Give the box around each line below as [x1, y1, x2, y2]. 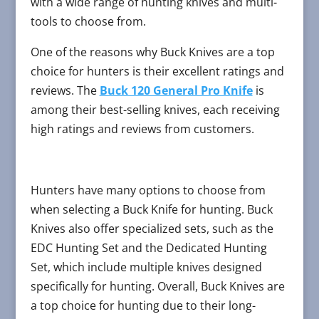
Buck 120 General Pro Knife [99, 83, 253, 99]
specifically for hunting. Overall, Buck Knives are [30, 278, 285, 295]
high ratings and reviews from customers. [30, 121, 254, 137]
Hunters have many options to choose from [30, 182, 266, 199]
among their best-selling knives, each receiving [30, 102, 280, 118]
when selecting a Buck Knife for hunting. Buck [30, 202, 273, 218]
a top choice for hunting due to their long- [30, 298, 256, 314]
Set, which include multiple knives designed [30, 259, 262, 276]
